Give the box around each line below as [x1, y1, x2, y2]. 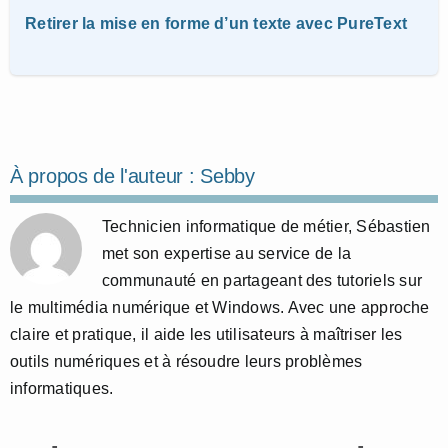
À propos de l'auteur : [10, 164, 201, 187]
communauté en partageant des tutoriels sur [102, 271, 423, 289]
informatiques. [10, 379, 114, 397]
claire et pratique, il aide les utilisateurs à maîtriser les [10, 325, 403, 343]
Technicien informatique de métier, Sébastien [102, 217, 431, 235]
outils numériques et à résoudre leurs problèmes [10, 352, 363, 370]
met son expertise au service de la [102, 244, 352, 262]
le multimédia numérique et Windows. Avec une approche [10, 298, 430, 316]
